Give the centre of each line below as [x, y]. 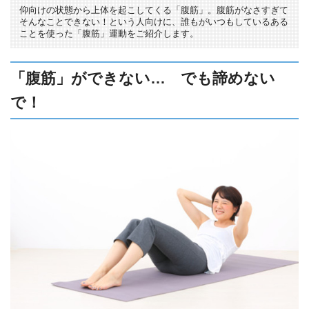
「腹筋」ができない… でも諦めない [143, 79]
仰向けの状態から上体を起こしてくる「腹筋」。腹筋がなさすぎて [153, 10]
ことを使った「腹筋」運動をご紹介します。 [109, 34]
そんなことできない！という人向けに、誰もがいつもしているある [153, 22]
